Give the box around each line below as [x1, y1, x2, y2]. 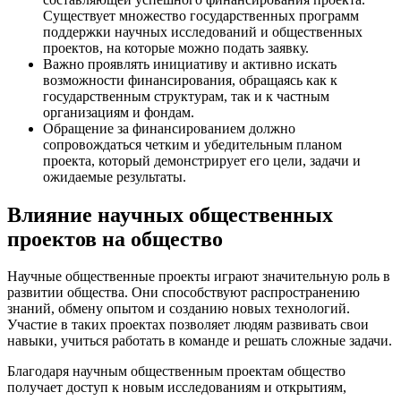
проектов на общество [7, 226, 223, 251]
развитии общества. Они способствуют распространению [7, 285, 360, 301]
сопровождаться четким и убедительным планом [43, 136, 342, 152]
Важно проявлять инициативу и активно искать [43, 55, 337, 72]
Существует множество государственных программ [43, 7, 359, 23]
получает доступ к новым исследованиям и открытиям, [7, 380, 346, 396]
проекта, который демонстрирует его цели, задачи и [43, 152, 361, 168]
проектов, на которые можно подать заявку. [43, 39, 309, 55]
